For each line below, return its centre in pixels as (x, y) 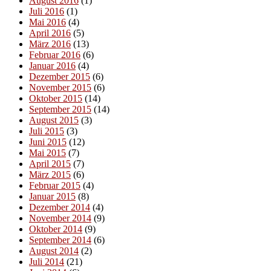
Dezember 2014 (60, 207)
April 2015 (50, 164)
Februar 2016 (55, 55)
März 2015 (50, 175)
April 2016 (50, 33)
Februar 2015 (55, 186)
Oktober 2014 (56, 229)
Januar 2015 (52, 197)
